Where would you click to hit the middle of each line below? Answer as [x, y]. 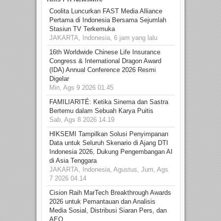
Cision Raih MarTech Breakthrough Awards [110, 192]
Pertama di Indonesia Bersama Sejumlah [108, 20]
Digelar [59, 78]
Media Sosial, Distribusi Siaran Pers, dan [108, 210]
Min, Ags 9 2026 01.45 [81, 87]
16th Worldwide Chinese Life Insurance [105, 52]
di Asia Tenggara [73, 160]
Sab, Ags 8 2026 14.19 [82, 119]
